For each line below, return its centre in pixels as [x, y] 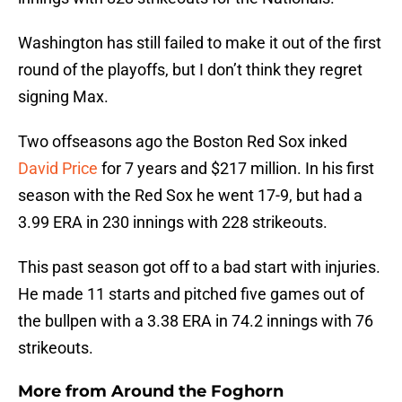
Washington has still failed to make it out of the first [200, 43]
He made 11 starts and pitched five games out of [191, 294]
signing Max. [63, 97]
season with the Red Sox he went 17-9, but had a [190, 196]
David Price [58, 169]
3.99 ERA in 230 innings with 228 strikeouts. [173, 223]
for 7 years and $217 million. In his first [236, 169]
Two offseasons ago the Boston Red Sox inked [183, 142]
